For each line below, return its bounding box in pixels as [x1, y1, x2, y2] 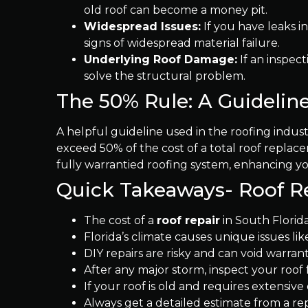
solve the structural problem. [84, 69, 245, 82]
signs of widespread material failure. [84, 36, 280, 49]
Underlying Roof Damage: [84, 53, 237, 66]
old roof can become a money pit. [84, 3, 267, 16]
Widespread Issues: [84, 20, 201, 33]
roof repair [157, 214, 220, 227]
